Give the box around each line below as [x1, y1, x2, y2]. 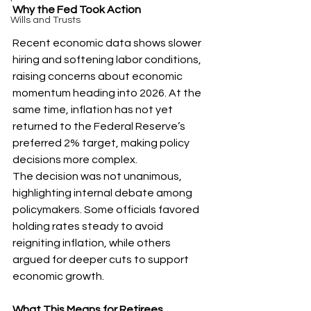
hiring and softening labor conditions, [12, 54, 203, 65]
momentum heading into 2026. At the [12, 87, 203, 99]
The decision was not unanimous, [12, 171, 184, 182]
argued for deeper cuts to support [12, 254, 191, 265]
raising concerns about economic [12, 71, 185, 82]
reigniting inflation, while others [12, 237, 173, 249]
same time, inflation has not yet [12, 104, 175, 115]
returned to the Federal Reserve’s [12, 121, 187, 132]
